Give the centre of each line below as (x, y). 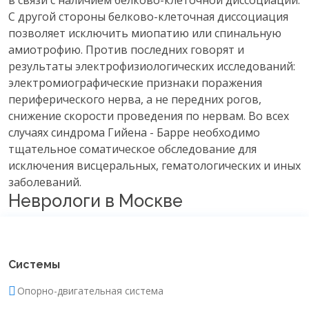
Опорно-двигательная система (90, 291)
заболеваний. (45, 182)
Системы (34, 265)
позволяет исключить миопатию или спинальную (145, 33)
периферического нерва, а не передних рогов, (135, 99)
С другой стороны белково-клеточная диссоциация (148, 17)
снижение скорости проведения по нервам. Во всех (149, 116)
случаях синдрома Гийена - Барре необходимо (134, 132)
